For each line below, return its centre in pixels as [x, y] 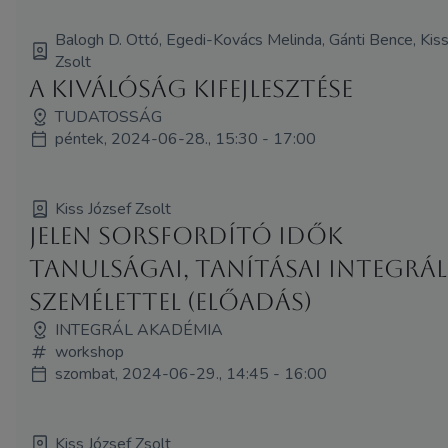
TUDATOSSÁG [109, 116]
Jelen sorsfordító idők [186, 235]
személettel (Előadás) [171, 301]
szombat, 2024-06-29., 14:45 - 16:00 [191, 373]
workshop [90, 351]
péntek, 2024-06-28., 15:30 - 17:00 [186, 138]
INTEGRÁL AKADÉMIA [139, 329]
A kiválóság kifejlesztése [191, 88]
